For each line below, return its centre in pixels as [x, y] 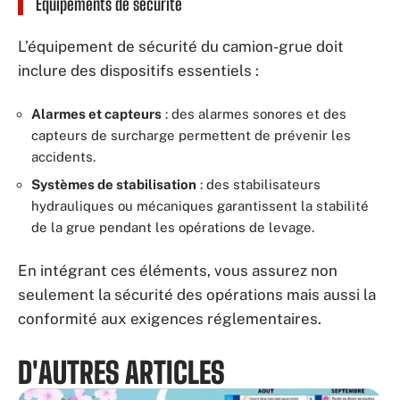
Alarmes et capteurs [96, 113]
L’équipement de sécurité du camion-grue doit [181, 46]
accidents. [63, 156]
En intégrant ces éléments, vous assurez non [178, 270]
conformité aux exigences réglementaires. [170, 318]
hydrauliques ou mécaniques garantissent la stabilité [200, 206]
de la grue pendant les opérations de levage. [173, 227]
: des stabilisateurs [258, 184]
